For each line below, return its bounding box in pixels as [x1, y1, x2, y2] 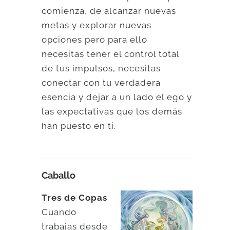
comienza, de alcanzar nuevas [42, 5, 177, 16]
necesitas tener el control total [42, 48, 180, 59]
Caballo [42, 169, 76, 181]
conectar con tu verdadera [42, 77, 161, 88]
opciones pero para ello [42, 34, 148, 45]
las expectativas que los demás [42, 106, 183, 117]
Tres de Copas [42, 192, 108, 203]
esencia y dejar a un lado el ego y [42, 91, 193, 102]
